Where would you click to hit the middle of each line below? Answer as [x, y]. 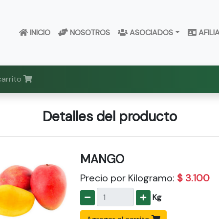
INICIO [39, 33]
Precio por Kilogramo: [128, 178]
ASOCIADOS [151, 33]
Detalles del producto [109, 117]
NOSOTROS [89, 33]
